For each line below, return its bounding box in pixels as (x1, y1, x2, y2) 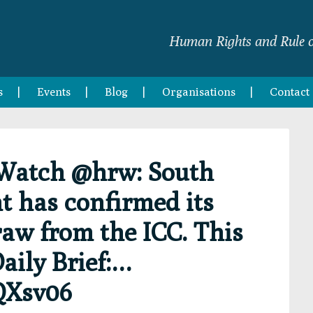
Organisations (162, 85, 235, 99)
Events (37, 85, 71, 99)
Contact (270, 85, 310, 99)
